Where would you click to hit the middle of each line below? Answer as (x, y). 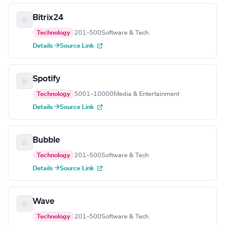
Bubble (46, 140)
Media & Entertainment (146, 94)
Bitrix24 (48, 18)
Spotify (46, 79)
